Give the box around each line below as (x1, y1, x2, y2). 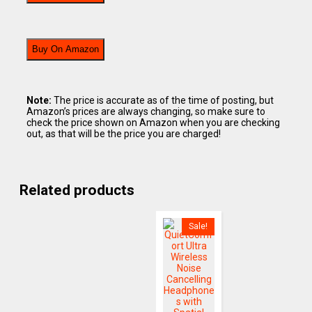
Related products (19, 182, 134, 199)
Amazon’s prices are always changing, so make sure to (26, 105, 265, 117)
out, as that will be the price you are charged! (26, 127, 221, 139)
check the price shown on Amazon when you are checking (26, 116, 280, 128)
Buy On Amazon (31, 44, 99, 55)
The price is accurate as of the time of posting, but (51, 94, 274, 106)
